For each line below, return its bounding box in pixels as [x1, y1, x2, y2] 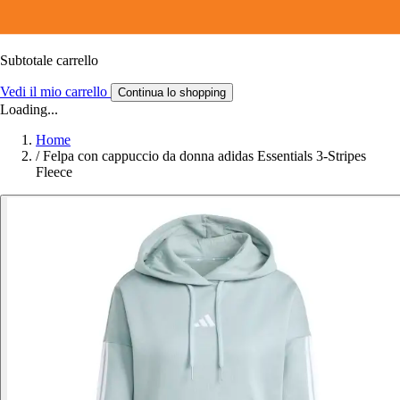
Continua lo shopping [118, 85, 226, 99]
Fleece [36, 163, 72, 179]
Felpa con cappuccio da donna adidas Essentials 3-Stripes [43, 147, 366, 163]
